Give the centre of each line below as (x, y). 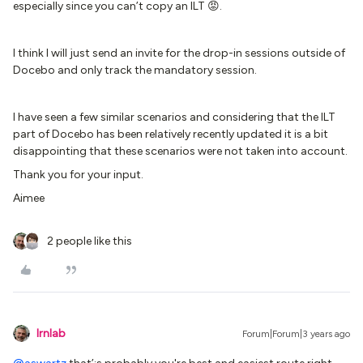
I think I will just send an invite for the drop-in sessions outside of (179, 53)
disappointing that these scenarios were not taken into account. (181, 151)
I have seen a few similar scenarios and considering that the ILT (174, 117)
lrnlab (51, 333)
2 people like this (90, 241)
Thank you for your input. (78, 175)
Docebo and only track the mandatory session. (135, 70)
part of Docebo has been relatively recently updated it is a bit (171, 134)
